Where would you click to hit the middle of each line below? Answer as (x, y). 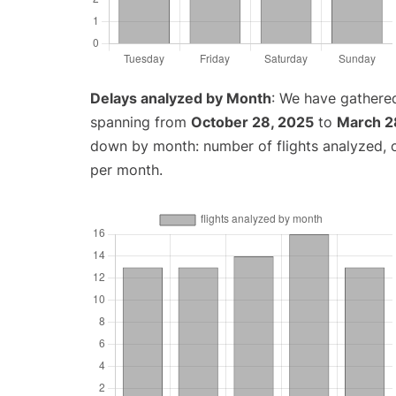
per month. (126, 170)
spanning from (141, 122)
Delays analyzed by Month (181, 99)
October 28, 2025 (252, 122)
